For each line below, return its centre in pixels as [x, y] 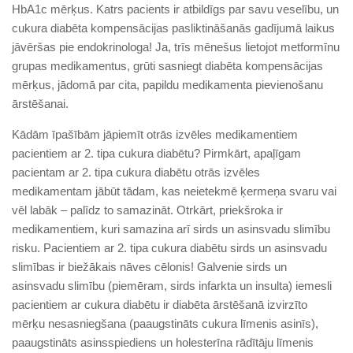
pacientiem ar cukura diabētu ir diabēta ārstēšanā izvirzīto [160, 304]
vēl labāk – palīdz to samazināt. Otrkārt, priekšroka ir [147, 210]
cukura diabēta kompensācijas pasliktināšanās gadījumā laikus [173, 28]
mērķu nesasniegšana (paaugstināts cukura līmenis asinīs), [165, 323]
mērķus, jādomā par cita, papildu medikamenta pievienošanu [167, 84]
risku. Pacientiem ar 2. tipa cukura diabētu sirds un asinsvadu [169, 247]
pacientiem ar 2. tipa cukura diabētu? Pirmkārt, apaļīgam [156, 153]
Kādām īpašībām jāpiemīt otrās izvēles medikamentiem [155, 134]
